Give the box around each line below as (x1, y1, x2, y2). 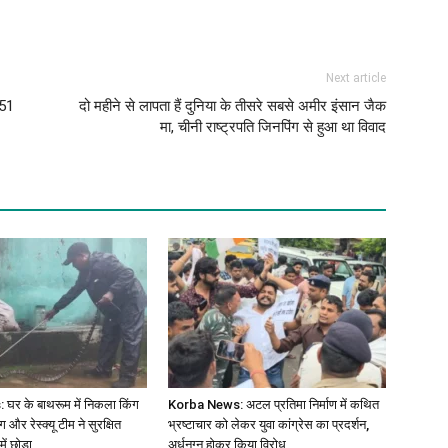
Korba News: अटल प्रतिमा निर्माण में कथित (168, 396, 379, 412)
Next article (326, 70, 386, 85)
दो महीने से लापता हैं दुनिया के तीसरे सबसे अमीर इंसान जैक (79, 96, 386, 115)
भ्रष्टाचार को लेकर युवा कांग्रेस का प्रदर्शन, (168, 416, 369, 432)
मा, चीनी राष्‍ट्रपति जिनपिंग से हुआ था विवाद (160, 117, 386, 136)
